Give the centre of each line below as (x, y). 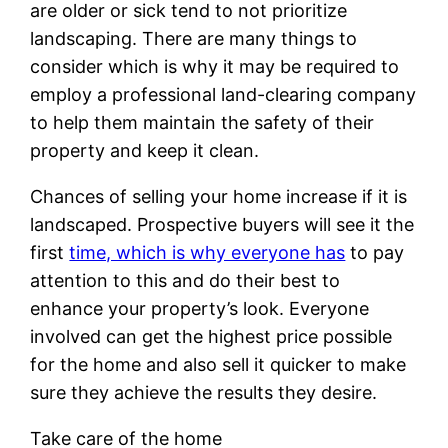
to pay (375, 252)
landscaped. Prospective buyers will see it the (222, 224)
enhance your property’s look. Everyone (200, 308)
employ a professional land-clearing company (223, 94)
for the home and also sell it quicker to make (218, 364)
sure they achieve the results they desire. (204, 392)
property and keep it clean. (145, 150)
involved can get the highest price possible (211, 336)
